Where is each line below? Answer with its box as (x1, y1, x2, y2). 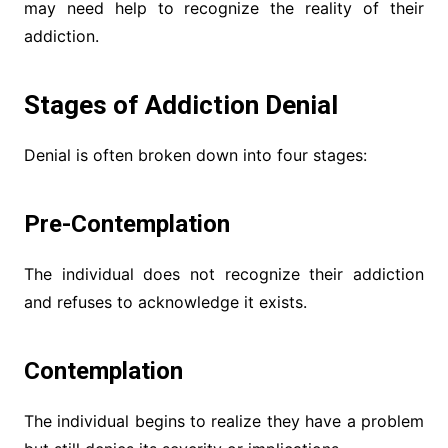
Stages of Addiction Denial (23, 90, 338, 121)
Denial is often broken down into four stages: (23, 145, 367, 166)
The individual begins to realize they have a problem (23, 411, 425, 432)
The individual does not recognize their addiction (23, 264, 425, 285)
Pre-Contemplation (23, 210, 230, 239)
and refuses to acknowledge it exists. (23, 292, 307, 313)
